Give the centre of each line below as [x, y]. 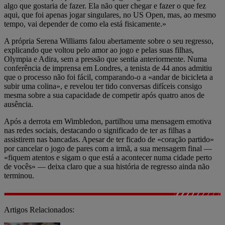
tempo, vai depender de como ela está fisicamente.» [85, 24]
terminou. [19, 176]
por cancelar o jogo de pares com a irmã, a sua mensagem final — [108, 149]
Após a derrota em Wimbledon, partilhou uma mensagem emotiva [108, 122]
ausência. [19, 104]
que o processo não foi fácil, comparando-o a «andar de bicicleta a [108, 77]
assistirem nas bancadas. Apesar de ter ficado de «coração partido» [109, 140]
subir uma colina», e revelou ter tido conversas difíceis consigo [103, 86]
